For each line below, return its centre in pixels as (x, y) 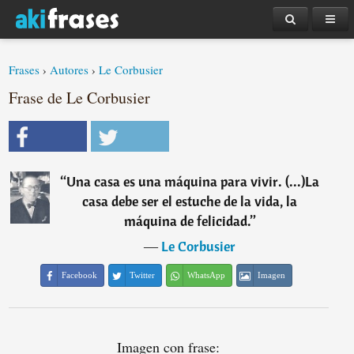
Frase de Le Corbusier (80, 98)
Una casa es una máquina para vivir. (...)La (193, 181)
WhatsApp (207, 275)
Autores (70, 70)
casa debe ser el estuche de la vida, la (190, 201)
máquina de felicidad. (187, 221)
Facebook (80, 275)
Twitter (143, 275)
